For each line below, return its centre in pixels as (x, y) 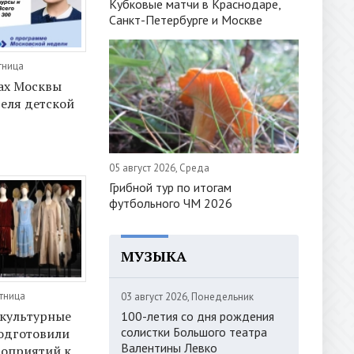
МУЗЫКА (154, 256)
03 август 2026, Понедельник (187, 296)
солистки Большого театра (194, 331)
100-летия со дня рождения (198, 316)
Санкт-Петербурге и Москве (186, 19)
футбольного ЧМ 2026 (171, 203)
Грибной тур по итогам (170, 187)
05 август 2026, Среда (159, 168)
